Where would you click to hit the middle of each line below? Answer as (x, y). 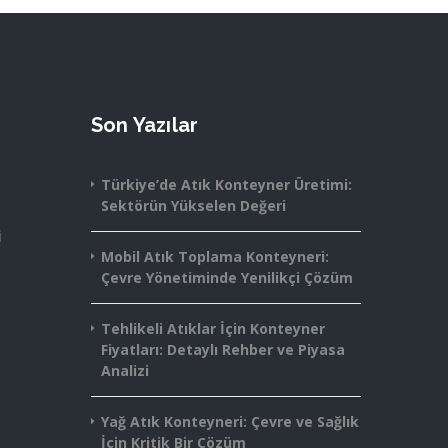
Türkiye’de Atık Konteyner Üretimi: (226, 184)
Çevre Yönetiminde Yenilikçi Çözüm (227, 277)
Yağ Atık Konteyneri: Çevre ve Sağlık (230, 421)
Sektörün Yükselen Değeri (193, 205)
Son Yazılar (145, 125)
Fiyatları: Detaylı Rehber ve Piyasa (223, 349)
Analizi (125, 370)
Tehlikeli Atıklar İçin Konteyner (213, 328)
